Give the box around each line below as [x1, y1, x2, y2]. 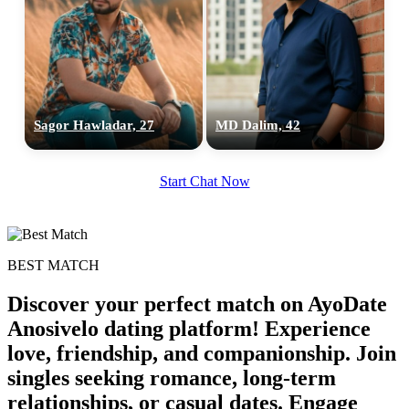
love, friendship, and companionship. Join [7, 341, 396, 365]
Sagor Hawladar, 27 [34, 117, 154, 132]
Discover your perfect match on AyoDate [7, 291, 387, 316]
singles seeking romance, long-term [7, 365, 336, 390]
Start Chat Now [159, 173, 250, 189]
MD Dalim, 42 [215, 117, 300, 132]
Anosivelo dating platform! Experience [7, 316, 371, 341]
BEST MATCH [7, 257, 100, 273]
